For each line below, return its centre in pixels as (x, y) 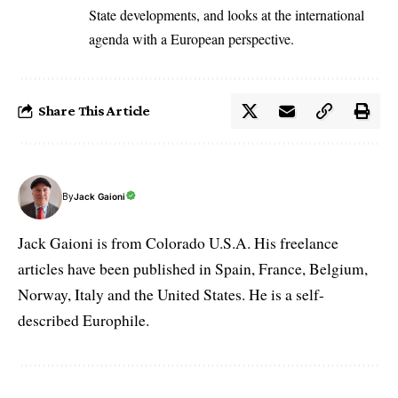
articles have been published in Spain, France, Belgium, (193, 268)
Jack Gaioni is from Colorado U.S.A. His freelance (178, 243)
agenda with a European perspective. (191, 38)
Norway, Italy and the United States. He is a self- (171, 294)
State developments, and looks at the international (227, 14)
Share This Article (94, 110)
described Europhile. (84, 320)
